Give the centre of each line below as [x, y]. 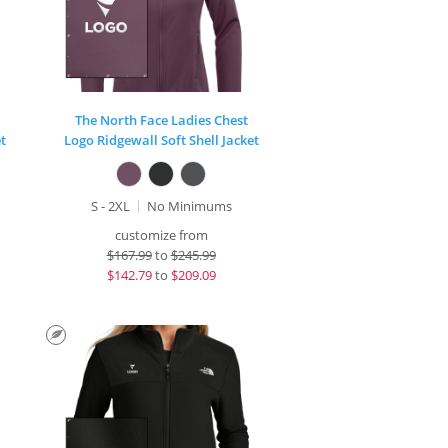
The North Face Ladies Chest [161, 120]
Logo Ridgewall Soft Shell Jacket [161, 140]
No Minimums [189, 206]
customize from [161, 235]
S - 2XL [110, 206]
